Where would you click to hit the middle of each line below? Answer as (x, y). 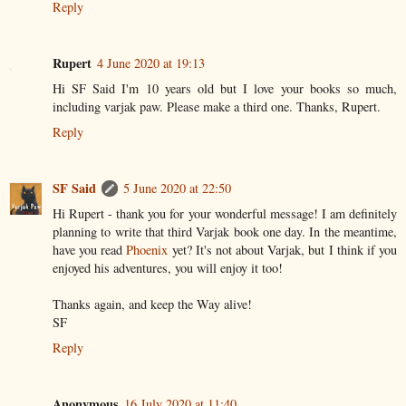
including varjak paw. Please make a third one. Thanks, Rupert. (217, 107)
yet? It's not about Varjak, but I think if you (283, 250)
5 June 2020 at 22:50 (177, 188)
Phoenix (147, 250)
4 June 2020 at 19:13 (151, 63)
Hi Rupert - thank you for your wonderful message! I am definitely (225, 214)
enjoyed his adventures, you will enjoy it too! (168, 268)
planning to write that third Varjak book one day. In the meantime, (225, 232)
